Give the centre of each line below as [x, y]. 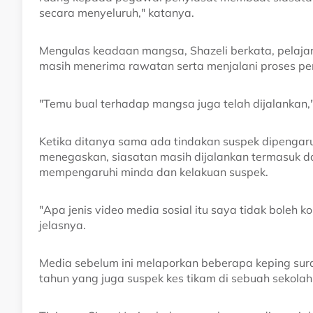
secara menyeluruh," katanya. [117, 13]
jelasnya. [63, 225]
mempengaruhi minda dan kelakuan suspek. [154, 172]
